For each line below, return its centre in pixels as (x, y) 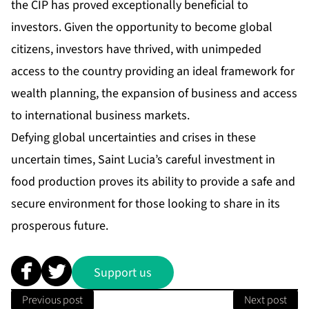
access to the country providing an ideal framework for (153, 72)
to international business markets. (100, 116)
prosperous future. (60, 226)
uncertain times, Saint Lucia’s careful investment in (143, 160)
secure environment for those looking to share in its (146, 204)
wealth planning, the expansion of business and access (154, 94)
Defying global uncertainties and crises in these (133, 138)
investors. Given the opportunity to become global (142, 28)
